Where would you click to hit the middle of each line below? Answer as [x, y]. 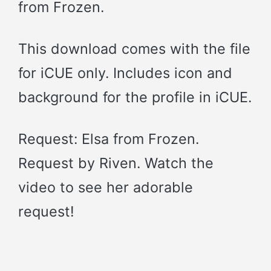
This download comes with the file [134, 48]
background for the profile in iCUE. [135, 97]
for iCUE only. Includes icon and [125, 73]
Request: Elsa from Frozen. [109, 139]
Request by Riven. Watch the [116, 163]
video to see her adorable [106, 188]
